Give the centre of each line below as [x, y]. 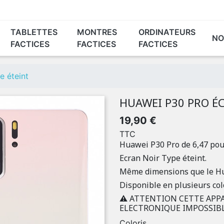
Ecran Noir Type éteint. [163, 158]
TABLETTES [34, 32]
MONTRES [97, 32]
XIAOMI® [91, 61]
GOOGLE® [136, 61]
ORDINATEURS [167, 32]
